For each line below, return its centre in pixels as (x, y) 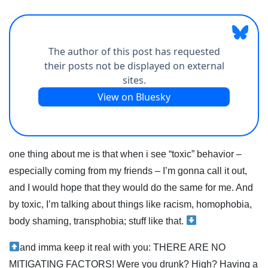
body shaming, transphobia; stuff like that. (98, 221)
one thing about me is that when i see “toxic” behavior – (125, 154)
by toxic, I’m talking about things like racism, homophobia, (130, 204)
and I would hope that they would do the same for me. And (131, 187)
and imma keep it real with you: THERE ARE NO (123, 247)
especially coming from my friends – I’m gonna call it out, (128, 170)
